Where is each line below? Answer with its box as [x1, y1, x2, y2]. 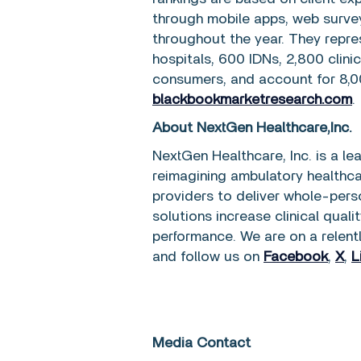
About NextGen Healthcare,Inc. [152, 121, 352, 135]
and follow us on [152, 250, 263, 264]
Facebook [263, 250, 328, 264]
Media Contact [152, 336, 251, 351]
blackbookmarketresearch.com [152, 93, 352, 107]
